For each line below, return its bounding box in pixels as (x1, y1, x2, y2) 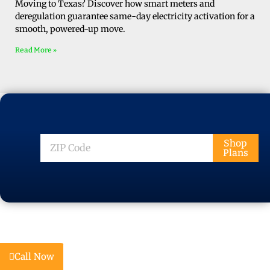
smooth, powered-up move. (15, 23, 125, 34)
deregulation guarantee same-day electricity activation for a (15, 10, 255, 22)
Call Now (14, 251, 54, 263)
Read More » (15, 45, 57, 54)
